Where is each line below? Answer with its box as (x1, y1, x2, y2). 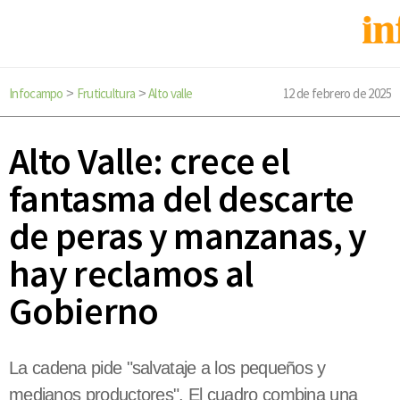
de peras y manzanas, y (9, 212, 367, 260)
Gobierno (9, 287, 159, 335)
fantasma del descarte (9, 175, 354, 222)
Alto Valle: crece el (9, 137, 289, 185)
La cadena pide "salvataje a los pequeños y (9, 358, 326, 379)
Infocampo (9, 85, 63, 102)
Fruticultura (76, 85, 136, 102)
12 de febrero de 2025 (282, 85, 391, 102)
